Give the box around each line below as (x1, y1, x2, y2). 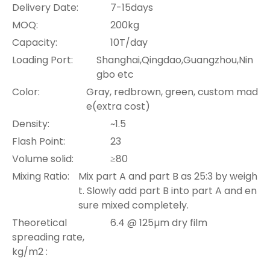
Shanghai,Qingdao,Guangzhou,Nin (96, 53, 253, 67)
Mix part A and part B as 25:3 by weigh (78, 169, 257, 183)
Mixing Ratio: (12, 169, 69, 183)
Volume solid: (12, 152, 74, 166)
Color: (12, 85, 40, 99)
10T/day (110, 36, 148, 49)
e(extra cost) (86, 99, 150, 113)
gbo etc (96, 67, 134, 81)
